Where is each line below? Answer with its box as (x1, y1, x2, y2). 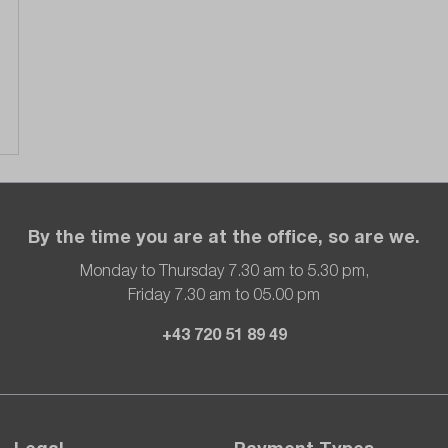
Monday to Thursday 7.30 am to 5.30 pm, (79, 261, 369, 279)
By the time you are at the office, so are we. (28, 225, 420, 247)
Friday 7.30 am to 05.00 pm (128, 285, 320, 303)
